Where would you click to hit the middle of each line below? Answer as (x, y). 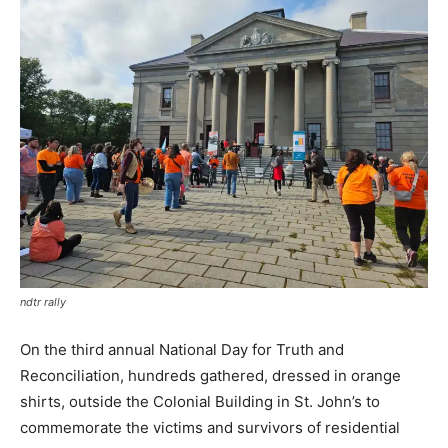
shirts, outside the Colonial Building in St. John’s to (200, 401)
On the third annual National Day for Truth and (182, 349)
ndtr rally (43, 302)
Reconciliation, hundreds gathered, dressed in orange (210, 375)
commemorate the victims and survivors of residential (210, 427)
